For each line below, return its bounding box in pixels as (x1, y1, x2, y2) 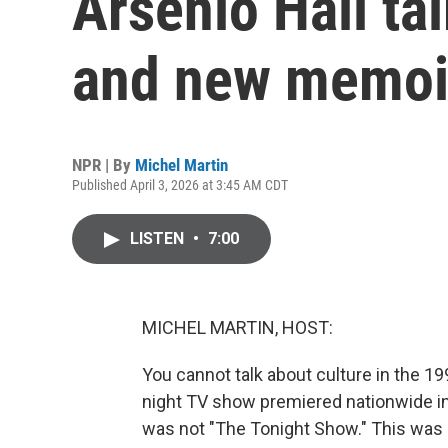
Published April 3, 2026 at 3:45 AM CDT (72, 177, 288, 193)
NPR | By (72, 155, 135, 175)
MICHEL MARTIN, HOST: (142, 317, 333, 338)
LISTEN (130, 229, 188, 248)
